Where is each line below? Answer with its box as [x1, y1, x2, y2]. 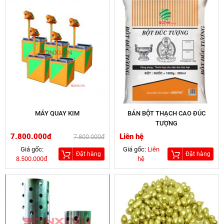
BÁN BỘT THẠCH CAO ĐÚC [127, 109, 206, 117]
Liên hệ [119, 132, 144, 141]
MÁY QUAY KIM [35, 109, 80, 117]
